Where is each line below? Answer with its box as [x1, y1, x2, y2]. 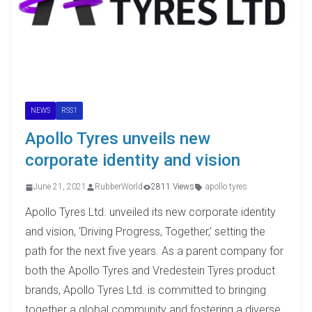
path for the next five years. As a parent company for [25, 244, 283, 258]
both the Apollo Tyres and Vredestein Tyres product [25, 264, 275, 278]
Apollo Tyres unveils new [25, 129, 210, 149]
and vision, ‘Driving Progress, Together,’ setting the [25, 225, 265, 239]
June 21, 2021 [33, 182, 86, 192]
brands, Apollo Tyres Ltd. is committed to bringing [25, 283, 266, 297]
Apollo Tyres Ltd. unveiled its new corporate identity [25, 205, 276, 219]
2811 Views [151, 182, 194, 192]
